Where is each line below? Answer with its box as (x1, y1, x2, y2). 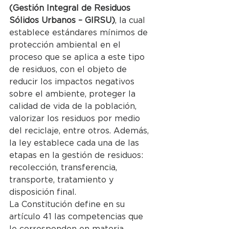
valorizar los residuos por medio (9, 114, 143, 123)
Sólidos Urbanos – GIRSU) (9, 16, 115, 25)
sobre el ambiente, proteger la (9, 89, 138, 98)
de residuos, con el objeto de (9, 65, 129, 74)
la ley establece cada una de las (9, 139, 142, 147)
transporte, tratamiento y (9, 175, 116, 184)
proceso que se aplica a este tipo (9, 53, 147, 61)
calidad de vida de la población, (9, 102, 139, 110)
